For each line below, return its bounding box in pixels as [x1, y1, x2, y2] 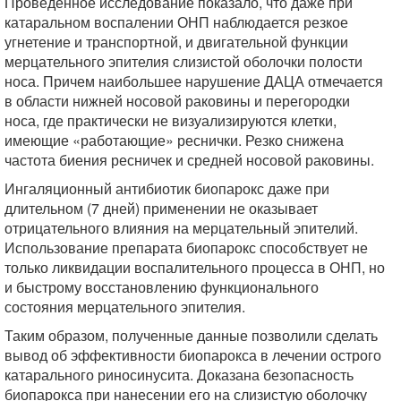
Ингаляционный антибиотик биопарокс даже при [4, 177, 329, 199]
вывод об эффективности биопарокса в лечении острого [4, 344, 381, 365]
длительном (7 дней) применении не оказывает [4, 197, 318, 218]
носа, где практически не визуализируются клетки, [4, 109, 337, 131]
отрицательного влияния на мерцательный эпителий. [4, 217, 358, 238]
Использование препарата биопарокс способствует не [4, 236, 368, 258]
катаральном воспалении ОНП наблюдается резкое [4, 11, 348, 32]
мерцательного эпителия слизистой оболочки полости [4, 50, 363, 72]
